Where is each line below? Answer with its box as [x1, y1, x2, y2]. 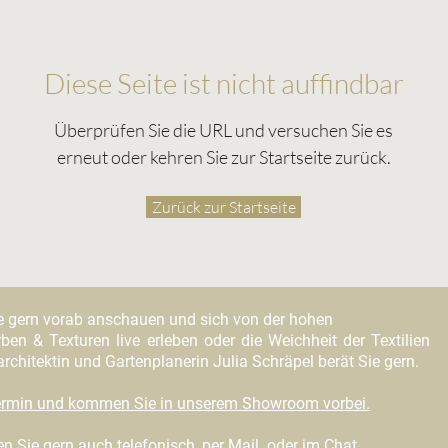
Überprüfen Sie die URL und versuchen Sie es [54, 118, 393, 141]
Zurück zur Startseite [151, 196, 296, 217]
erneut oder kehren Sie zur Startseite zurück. [56, 145, 391, 168]
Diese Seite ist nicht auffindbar [44, 65, 404, 100]
